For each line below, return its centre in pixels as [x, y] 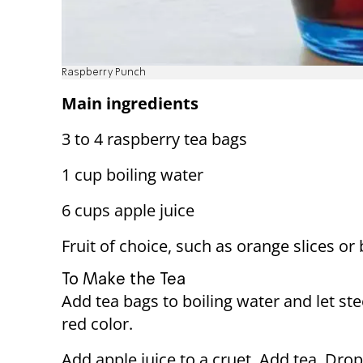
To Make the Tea [124, 280]
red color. [101, 323]
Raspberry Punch [104, 72]
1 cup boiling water [132, 174]
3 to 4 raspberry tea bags [154, 139]
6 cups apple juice [128, 210]
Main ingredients [130, 103]
